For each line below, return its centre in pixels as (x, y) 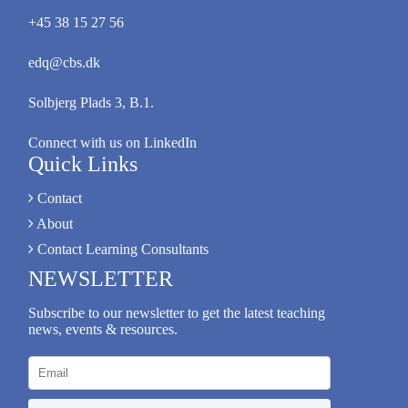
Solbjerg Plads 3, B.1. (91, 102)
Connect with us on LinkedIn (112, 143)
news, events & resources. (103, 329)
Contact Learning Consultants (121, 249)
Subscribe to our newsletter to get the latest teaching (177, 313)
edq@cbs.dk (64, 62)
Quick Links (83, 164)
